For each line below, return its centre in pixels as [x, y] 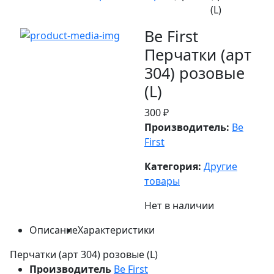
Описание [54, 230]
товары [162, 181]
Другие [220, 166]
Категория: [173, 166]
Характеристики [116, 230]
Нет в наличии [179, 205]
